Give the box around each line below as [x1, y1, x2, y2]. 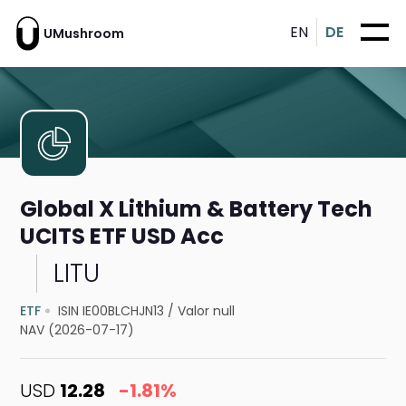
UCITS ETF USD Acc [20, 221, 225, 252]
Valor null [178, 302, 236, 321]
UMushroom [43, 24, 124, 43]
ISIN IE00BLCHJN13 [58, 302, 165, 321]
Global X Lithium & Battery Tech [20, 194, 373, 225]
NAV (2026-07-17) [20, 321, 135, 340]
